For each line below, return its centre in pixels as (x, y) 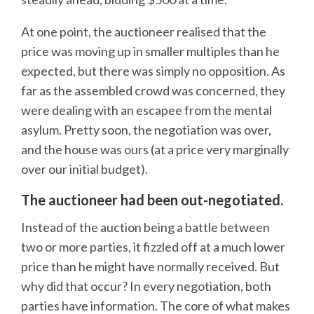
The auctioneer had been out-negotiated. (152, 200)
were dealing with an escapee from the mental (146, 110)
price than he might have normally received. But (150, 266)
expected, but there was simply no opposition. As (153, 71)
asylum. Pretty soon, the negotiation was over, (146, 130)
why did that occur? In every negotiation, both (146, 286)
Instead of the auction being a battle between (145, 227)
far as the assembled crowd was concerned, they (153, 91)
